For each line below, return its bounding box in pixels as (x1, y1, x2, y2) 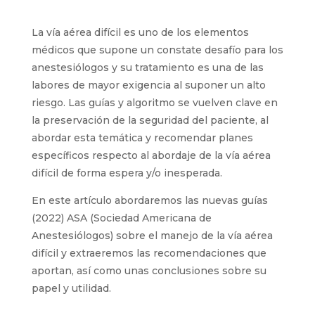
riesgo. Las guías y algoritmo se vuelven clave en (31, 96, 278, 109)
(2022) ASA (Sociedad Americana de (31, 212, 212, 224)
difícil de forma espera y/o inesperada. (31, 167, 222, 179)
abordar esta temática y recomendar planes (31, 131, 253, 144)
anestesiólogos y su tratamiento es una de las (31, 61, 264, 74)
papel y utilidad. (31, 282, 111, 295)
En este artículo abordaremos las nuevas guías (31, 194, 268, 207)
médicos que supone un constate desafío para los (31, 44, 283, 56)
